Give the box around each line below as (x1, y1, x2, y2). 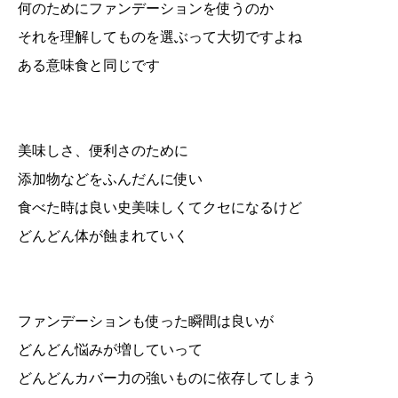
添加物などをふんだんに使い (18, 169, 203, 188)
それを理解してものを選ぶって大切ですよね (18, 27, 302, 46)
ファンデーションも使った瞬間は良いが (18, 311, 274, 330)
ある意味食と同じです (18, 55, 160, 75)
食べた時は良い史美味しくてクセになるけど (18, 197, 302, 217)
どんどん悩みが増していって (18, 339, 203, 359)
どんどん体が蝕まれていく (18, 226, 188, 245)
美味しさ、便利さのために (18, 140, 188, 160)
